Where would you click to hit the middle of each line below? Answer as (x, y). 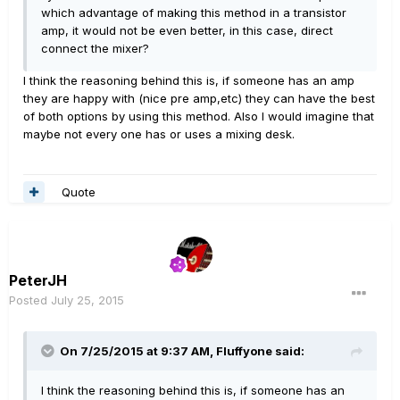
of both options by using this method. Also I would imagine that (199, 117)
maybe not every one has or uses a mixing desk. (159, 134)
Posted (30, 300)
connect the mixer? (95, 49)
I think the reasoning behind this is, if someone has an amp (189, 81)
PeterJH (38, 281)
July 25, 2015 (87, 300)
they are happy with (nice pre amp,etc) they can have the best (199, 99)
